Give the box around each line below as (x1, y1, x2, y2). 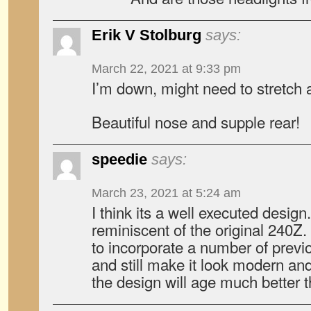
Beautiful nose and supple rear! (92, 110, 300, 133)
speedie (92, 151, 147, 168)
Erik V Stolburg (92, 26, 201, 44)
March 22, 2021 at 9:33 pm (92, 62, 241, 76)
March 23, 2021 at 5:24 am (92, 186, 241, 200)
